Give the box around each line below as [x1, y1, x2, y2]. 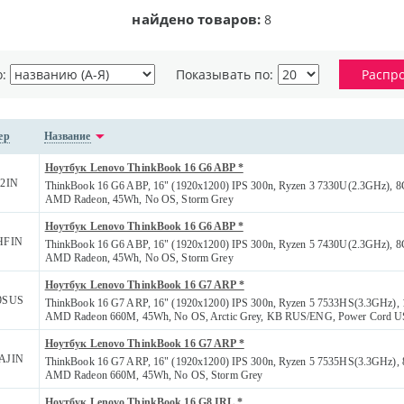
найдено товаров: [132, 9, 262, 28]
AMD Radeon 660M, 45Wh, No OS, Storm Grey [44, 368, 263, 381]
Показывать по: [175, 65, 278, 83]
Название [43, 129, 91, 142]
